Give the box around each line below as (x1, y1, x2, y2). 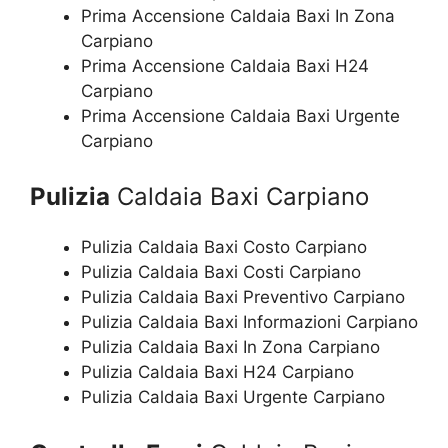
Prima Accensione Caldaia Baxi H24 (81, 55, 369, 76)
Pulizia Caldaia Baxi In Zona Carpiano (81, 337, 380, 357)
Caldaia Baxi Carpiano (110, 182, 369, 211)
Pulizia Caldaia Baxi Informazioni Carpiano (81, 312, 418, 332)
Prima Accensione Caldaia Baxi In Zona (81, 5, 395, 26)
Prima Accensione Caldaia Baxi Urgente (81, 105, 400, 126)
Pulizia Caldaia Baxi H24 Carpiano (81, 362, 354, 382)
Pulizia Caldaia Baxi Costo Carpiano (81, 237, 367, 257)
